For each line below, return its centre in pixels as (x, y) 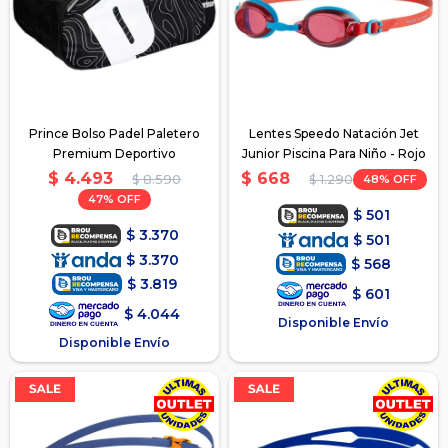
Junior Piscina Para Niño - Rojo (333, 153)
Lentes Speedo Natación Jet (333, 133)
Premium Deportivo (114, 153)
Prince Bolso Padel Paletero (114, 133)
